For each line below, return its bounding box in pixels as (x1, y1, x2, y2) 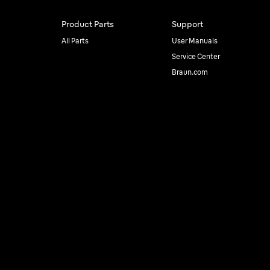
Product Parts (61, 19, 114, 30)
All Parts (61, 36, 89, 45)
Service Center (171, 52, 220, 61)
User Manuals (171, 36, 218, 45)
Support (171, 19, 203, 30)
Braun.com (171, 67, 208, 77)
